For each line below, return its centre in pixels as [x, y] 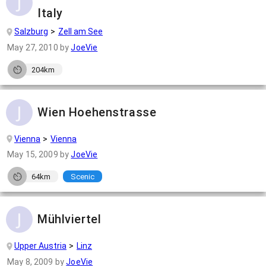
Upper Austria [40, 246]
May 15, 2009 [33, 155]
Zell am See [80, 32]
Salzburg [31, 32]
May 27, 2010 [33, 48]
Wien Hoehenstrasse [97, 113]
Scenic [83, 176]
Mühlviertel [69, 219]
